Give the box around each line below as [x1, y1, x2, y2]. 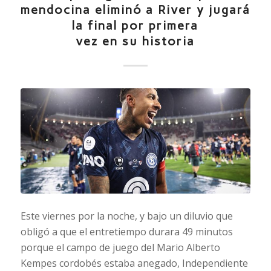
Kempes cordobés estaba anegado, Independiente [20, 256, 248, 270]
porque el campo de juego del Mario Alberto [20, 240, 220, 254]
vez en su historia [76, 33, 195, 48]
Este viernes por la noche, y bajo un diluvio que [20, 209, 233, 223]
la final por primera [72, 18, 199, 33]
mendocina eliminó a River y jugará [20, 2, 250, 17]
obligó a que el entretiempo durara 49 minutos [20, 224, 233, 238]
